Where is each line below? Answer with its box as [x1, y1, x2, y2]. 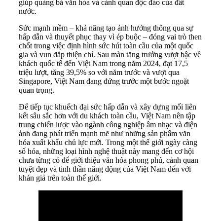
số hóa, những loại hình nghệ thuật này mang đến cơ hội [19, 147, 194, 155]
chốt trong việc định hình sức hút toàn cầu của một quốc [19, 41, 193, 50]
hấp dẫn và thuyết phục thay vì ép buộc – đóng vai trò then [19, 32, 202, 41]
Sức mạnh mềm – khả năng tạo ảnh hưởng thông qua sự [19, 23, 193, 32]
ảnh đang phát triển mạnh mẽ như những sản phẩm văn [19, 129, 190, 138]
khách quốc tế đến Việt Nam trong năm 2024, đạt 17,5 [19, 59, 188, 68]
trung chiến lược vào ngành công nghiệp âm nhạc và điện [19, 120, 197, 129]
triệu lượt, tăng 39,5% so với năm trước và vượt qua [19, 68, 180, 76]
